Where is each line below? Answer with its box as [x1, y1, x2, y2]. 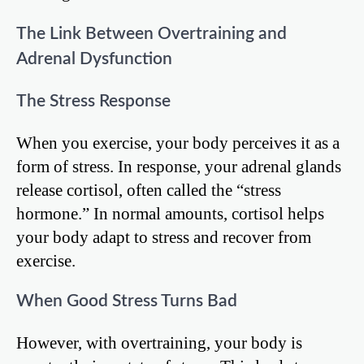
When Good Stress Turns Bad [16, 292, 237, 310]
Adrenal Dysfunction [16, 50, 172, 68]
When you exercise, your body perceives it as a [16, 132, 340, 152]
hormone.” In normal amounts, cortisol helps [16, 203, 324, 223]
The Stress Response [16, 92, 171, 110]
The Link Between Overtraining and [16, 25, 287, 43]
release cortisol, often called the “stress [16, 180, 281, 199]
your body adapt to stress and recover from [16, 227, 311, 246]
